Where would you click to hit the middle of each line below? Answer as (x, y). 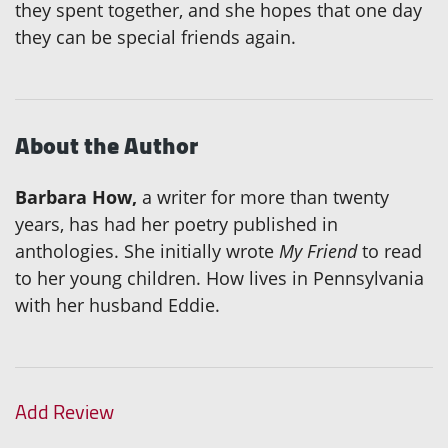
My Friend (318, 250)
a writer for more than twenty (263, 196)
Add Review (64, 411)
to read (389, 250)
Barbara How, (76, 196)
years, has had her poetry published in (176, 223)
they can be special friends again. (155, 36)
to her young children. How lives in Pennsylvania (219, 277)
